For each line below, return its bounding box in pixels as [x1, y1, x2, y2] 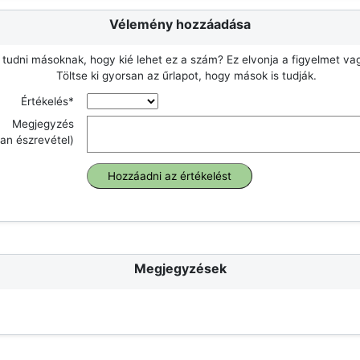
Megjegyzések [133, 260, 227, 276]
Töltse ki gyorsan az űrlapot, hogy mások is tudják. [56, 69, 317, 82]
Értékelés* [21, 95, 74, 108]
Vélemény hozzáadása [109, 16, 251, 32]
